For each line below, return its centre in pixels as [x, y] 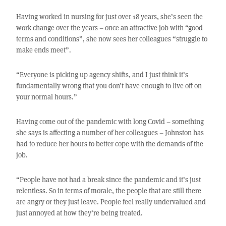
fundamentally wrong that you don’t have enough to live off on [109, 86]
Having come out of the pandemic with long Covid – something [110, 122]
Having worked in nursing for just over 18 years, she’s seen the [109, 17]
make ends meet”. [43, 50]
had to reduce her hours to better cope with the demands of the [109, 144]
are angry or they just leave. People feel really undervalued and [111, 202]
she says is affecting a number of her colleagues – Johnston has [110, 133]
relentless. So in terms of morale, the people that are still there [108, 191]
